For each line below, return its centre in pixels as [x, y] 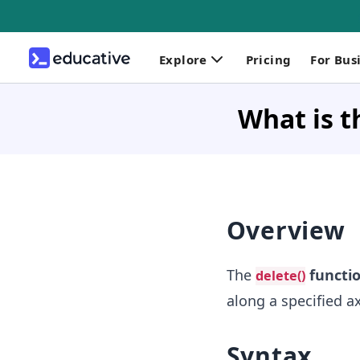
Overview [286, 230]
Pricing [268, 59]
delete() [280, 276]
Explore [183, 59]
